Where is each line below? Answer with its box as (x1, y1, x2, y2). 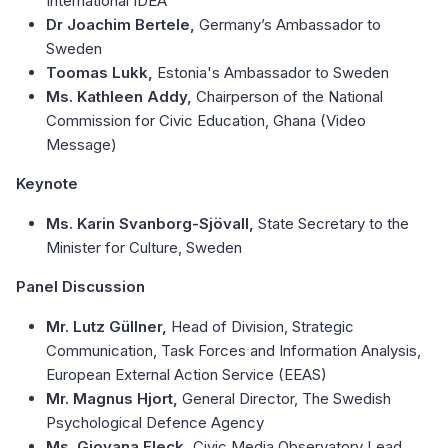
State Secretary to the (258, 214, 409, 234)
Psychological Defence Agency (46, 413, 264, 433)
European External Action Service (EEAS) (46, 365, 327, 385)
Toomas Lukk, (46, 63, 157, 83)
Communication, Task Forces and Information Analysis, (46, 341, 421, 361)
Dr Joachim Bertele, (46, 15, 199, 35)
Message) (46, 135, 117, 155)
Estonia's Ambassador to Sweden (157, 63, 389, 83)
